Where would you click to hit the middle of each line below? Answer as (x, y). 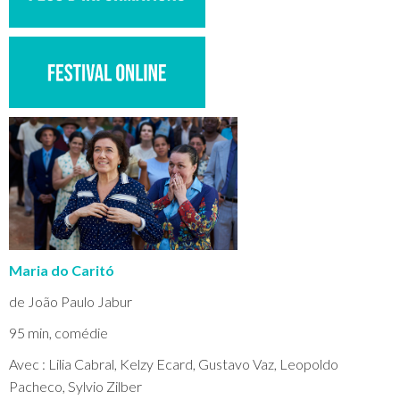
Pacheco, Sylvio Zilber (75, 386)
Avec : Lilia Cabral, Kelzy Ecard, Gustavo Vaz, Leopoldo (174, 364)
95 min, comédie (58, 333)
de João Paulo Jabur (71, 301)
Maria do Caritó (62, 270)
